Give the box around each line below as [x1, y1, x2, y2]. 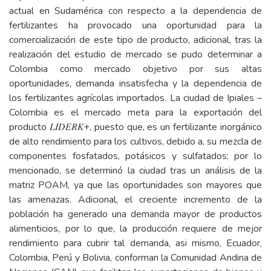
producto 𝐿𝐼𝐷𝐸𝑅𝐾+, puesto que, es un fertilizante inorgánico [9, 120, 262, 134]
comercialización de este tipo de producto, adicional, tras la [9, 33, 262, 47]
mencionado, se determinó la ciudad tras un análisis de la [9, 164, 262, 177]
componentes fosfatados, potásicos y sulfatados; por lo [9, 149, 262, 163]
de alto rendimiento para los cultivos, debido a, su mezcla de [9, 135, 262, 148]
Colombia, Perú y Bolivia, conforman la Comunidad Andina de [9, 251, 262, 264]
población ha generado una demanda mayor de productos [9, 207, 262, 221]
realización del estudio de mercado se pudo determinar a [9, 48, 262, 61]
